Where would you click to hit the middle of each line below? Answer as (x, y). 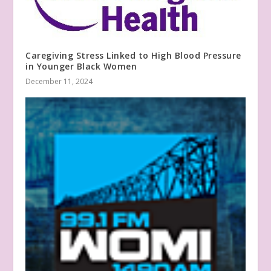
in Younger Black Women (81, 67)
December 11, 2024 (59, 82)
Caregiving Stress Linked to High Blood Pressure (133, 56)
